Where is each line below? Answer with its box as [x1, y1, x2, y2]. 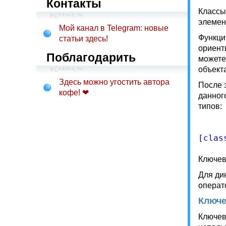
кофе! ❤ [59, 88, 89, 97]
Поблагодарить [46, 51, 136, 64]
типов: [198, 102, 222, 110]
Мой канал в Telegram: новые [59, 24, 168, 32]
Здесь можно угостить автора [59, 78, 169, 86]
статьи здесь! [59, 34, 108, 43]
